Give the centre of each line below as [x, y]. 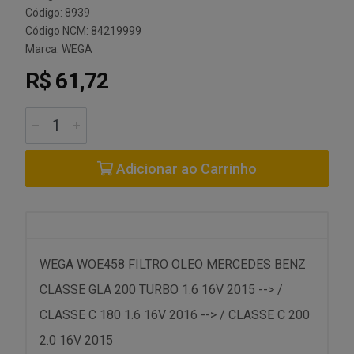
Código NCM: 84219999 [83, 31]
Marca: [43, 49]
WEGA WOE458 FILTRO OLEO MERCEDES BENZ [173, 264]
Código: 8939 [58, 13]
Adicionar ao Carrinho [185, 169]
